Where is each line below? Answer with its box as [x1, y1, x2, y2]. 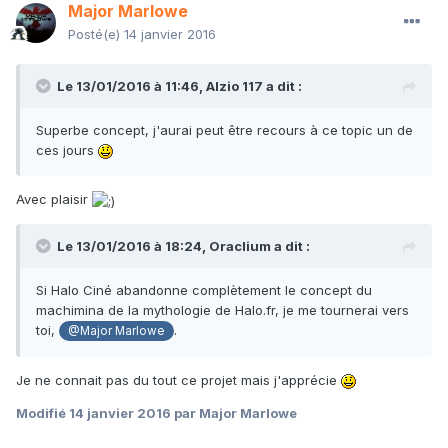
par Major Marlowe [171, 404, 297, 421]
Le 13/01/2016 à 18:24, [57, 237, 209, 254]
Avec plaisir [16, 191, 92, 208]
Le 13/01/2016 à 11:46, [57, 78, 206, 95]
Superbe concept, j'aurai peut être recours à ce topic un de [36, 122, 413, 139]
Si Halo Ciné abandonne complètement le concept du [36, 281, 372, 298]
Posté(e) [68, 26, 124, 43]
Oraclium [209, 237, 271, 254]
